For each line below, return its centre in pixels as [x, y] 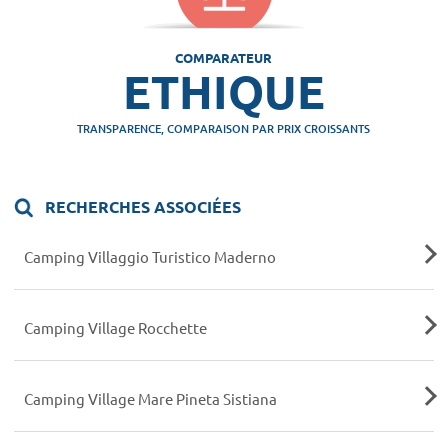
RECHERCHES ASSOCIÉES [141, 206]
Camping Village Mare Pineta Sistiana [150, 399]
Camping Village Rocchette [115, 327]
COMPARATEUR [224, 57]
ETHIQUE [223, 91]
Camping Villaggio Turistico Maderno [149, 256]
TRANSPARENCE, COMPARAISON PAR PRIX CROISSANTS [224, 128]
